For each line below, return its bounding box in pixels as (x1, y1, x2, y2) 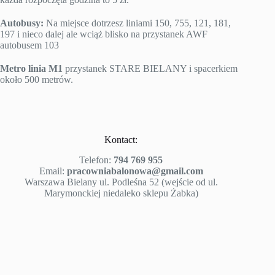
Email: (39, 166, 67, 176)
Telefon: (79, 155, 114, 165)
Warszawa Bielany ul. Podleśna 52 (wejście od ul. (24, 177, 218, 187)
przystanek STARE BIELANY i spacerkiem (63, 63, 238, 74)
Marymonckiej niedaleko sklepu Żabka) (44, 188, 198, 198)
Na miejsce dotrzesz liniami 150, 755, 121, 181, (44, 18, 231, 28)
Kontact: (104, 134, 138, 145)
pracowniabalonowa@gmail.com (66, 166, 203, 176)
